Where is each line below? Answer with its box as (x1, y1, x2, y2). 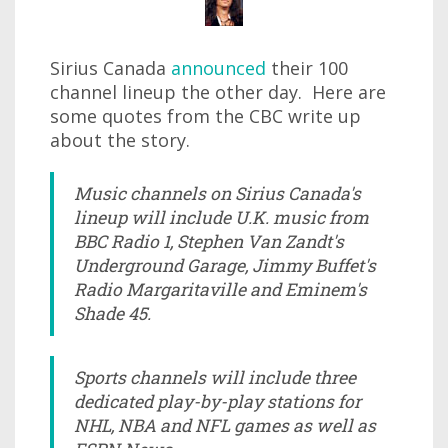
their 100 (266, 56, 348, 80)
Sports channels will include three (74, 366, 356, 389)
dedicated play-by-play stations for (74, 390, 361, 413)
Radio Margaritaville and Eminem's (74, 278, 367, 301)
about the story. (50, 128, 190, 152)
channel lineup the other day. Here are (50, 80, 386, 104)
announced (171, 56, 266, 80)
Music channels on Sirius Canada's (74, 182, 361, 205)
